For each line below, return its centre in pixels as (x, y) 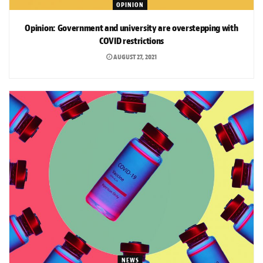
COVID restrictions (131, 41)
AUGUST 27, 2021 (134, 57)
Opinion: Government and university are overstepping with (131, 28)
